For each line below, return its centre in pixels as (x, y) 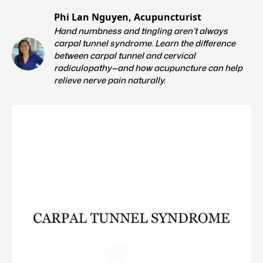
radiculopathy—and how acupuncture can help (148, 68)
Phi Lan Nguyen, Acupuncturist (128, 17)
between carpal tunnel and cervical (125, 55)
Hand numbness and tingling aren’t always (141, 31)
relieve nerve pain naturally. (110, 80)
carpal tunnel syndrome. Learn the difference (145, 43)
